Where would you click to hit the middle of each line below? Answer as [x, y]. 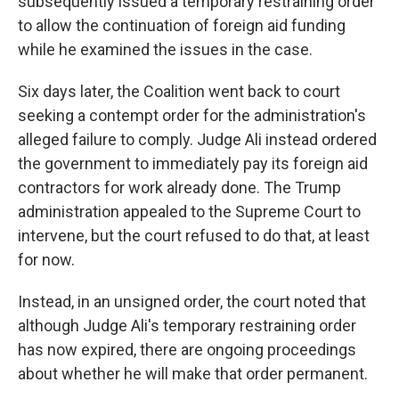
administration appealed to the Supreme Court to [189, 212]
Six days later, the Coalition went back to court [179, 91]
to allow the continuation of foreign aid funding [182, 25]
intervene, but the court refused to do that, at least [194, 236]
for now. [46, 260]
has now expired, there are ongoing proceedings [187, 350]
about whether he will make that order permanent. [193, 374]
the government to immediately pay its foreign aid [193, 163]
